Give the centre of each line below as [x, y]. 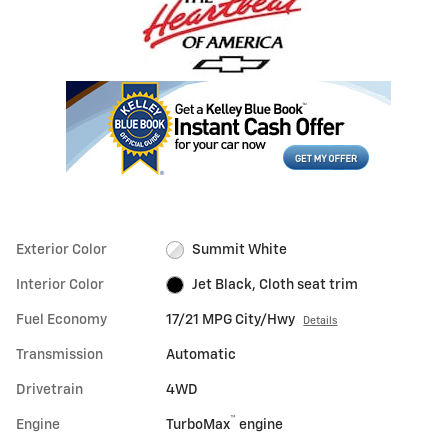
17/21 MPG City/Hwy [231, 319]
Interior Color [60, 284]
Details [320, 320]
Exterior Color [61, 249]
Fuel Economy [61, 319]
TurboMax [198, 424]
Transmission [59, 354]
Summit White [239, 249]
